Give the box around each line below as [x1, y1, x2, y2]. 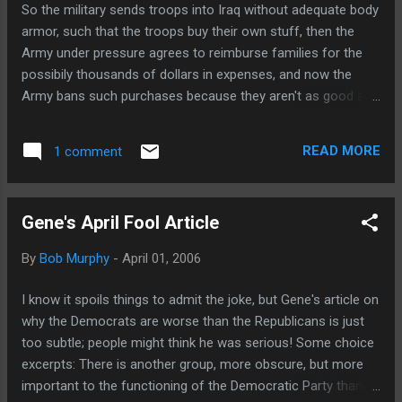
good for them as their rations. [22, 173, 203, 190]
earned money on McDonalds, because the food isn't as [22, 152, 350, 169]
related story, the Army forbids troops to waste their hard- [22, 130, 364, 147]
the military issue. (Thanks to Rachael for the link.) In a [22, 109, 340, 126]
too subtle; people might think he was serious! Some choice [22, 335, 374, 351]
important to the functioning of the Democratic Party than [22, 378, 363, 394]
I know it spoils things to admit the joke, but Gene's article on [22, 292, 379, 308]
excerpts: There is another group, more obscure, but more [22, 356, 363, 372]
